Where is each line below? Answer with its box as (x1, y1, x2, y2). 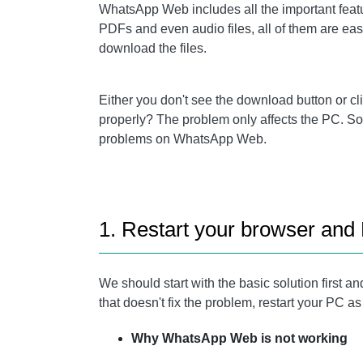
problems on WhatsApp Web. (99, 132, 267, 146)
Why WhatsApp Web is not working (131, 331, 348, 345)
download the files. (99, 41, 207, 55)
